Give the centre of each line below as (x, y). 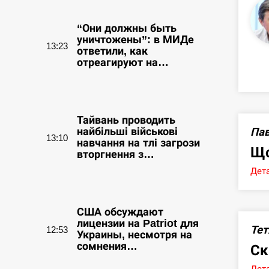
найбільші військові (127, 131)
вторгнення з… (116, 154)
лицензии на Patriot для (138, 223)
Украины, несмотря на (134, 235)
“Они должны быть (127, 28)
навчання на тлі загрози (138, 143)
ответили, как (112, 51)
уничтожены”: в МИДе (135, 40)
